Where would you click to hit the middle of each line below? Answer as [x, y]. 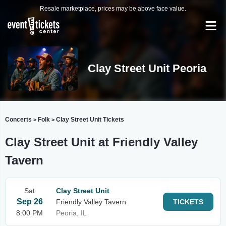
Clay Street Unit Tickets [90, 120]
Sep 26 [30, 202]
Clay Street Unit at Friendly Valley [101, 142]
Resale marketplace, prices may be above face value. [113, 9]
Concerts [18, 120]
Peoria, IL [71, 213]
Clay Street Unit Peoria [147, 68]
